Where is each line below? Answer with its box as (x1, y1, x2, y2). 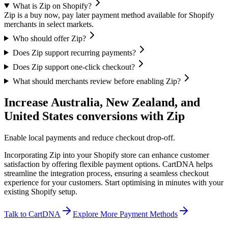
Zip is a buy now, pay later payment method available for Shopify (4, 10, 214, 19)
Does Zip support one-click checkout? (12, 62, 135, 71)
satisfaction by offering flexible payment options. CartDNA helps (4, 160, 213, 169)
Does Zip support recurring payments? (12, 48, 136, 57)
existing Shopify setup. (4, 187, 77, 196)
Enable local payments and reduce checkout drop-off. (4, 133, 175, 142)
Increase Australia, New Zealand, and (4, 96, 200, 109)
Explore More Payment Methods (73, 210, 178, 219)
